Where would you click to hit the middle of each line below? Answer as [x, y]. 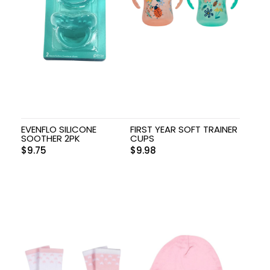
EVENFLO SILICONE [59, 129]
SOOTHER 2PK [51, 138]
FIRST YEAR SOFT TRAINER [184, 129]
